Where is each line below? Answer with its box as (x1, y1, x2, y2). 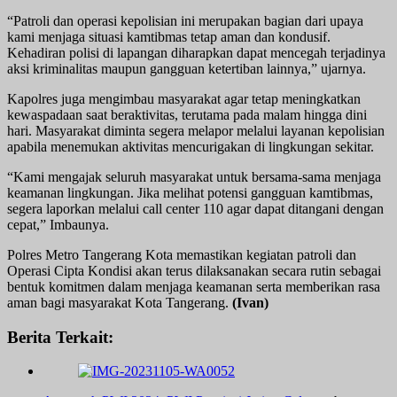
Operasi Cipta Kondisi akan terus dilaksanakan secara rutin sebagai (7, 262, 381, 278)
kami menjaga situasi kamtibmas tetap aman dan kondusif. (7, 28, 331, 44)
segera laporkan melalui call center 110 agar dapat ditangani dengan (7, 200, 384, 216)
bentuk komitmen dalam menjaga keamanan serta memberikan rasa (7, 278, 380, 294)
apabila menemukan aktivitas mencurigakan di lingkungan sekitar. (7, 138, 374, 154)
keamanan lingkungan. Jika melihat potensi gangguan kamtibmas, (7, 184, 373, 200)
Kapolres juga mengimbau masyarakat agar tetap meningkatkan (7, 90, 361, 106)
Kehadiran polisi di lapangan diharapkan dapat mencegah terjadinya (7, 44, 385, 60)
